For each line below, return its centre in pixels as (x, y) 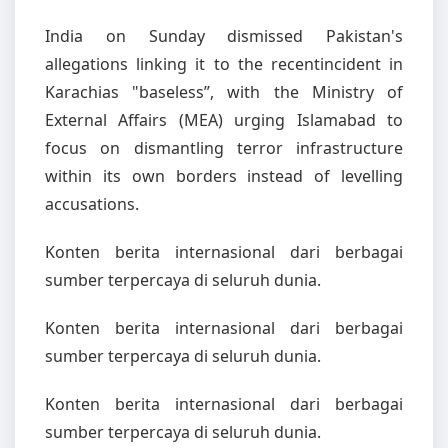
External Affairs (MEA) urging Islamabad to (224, 120)
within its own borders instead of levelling (224, 176)
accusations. (92, 204)
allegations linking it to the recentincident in (224, 64)
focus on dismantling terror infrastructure (224, 148)
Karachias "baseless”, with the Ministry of (224, 92)
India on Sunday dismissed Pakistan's (224, 36)
